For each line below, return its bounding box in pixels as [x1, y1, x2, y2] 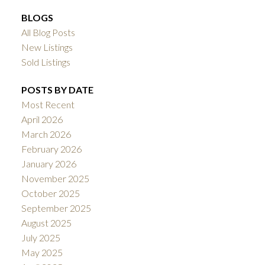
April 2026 [21, 114, 63, 125]
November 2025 [21, 173, 89, 185]
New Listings [21, 41, 73, 53]
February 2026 [21, 143, 82, 155]
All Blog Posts [21, 27, 75, 38]
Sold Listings [21, 56, 70, 68]
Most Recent [21, 99, 75, 111]
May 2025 [21, 247, 63, 258]
